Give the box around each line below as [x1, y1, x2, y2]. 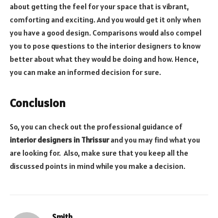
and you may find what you [109, 134, 200, 145]
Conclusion [10, 95, 66, 110]
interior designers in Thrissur [10, 134, 109, 145]
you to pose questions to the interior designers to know [10, 40, 200, 51]
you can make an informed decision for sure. [10, 67, 161, 77]
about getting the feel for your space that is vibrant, [10, 1, 189, 11]
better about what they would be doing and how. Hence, [10, 54, 199, 64]
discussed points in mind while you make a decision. [10, 161, 185, 171]
